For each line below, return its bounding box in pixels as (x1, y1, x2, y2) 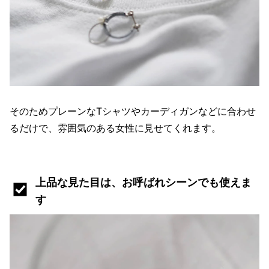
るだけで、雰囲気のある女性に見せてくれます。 (10, 121, 221, 134)
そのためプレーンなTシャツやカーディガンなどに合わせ (10, 104, 256, 117)
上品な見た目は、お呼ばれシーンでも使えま (35, 175, 252, 189)
